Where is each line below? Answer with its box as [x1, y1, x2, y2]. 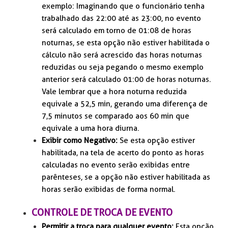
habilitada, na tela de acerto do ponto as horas [42, 148, 205, 158]
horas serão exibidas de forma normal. [42, 185, 176, 194]
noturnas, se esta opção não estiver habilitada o [42, 38, 210, 48]
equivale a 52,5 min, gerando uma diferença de [42, 99, 208, 109]
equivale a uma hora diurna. [42, 124, 140, 133]
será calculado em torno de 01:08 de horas [42, 26, 192, 36]
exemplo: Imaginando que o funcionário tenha [42, 2, 205, 11]
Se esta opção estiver [118, 136, 195, 146]
